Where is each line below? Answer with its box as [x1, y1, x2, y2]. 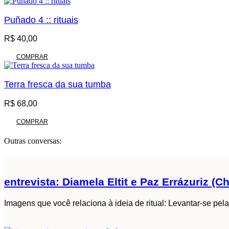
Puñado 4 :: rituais [4, 14, 78, 25]
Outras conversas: [4, 136, 61, 145]
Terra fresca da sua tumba [4, 79, 111, 89]
